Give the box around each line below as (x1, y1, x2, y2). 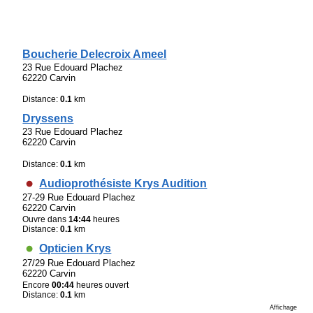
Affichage (270, 303, 297, 311)
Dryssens (22, 112, 74, 125)
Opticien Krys (39, 242, 112, 255)
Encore (22, 279, 52, 290)
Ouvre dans (22, 214, 69, 225)
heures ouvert (74, 279, 129, 290)
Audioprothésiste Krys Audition (39, 177, 208, 189)
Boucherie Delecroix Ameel (22, 48, 167, 60)
